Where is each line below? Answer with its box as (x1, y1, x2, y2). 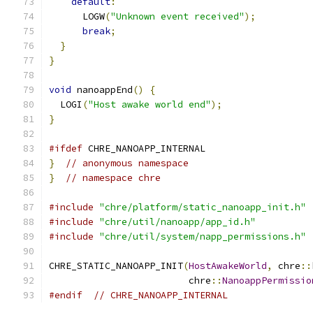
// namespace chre (66, 172, 161, 184)
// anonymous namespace (66, 157, 189, 169)
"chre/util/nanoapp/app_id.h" (99, 216, 256, 228)
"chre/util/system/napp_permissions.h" (99, 231, 306, 242)
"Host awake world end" (88, 99, 211, 110)
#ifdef (49, 143, 82, 154)
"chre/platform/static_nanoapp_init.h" (99, 201, 306, 213)
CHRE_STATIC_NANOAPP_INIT (49, 260, 183, 272)
